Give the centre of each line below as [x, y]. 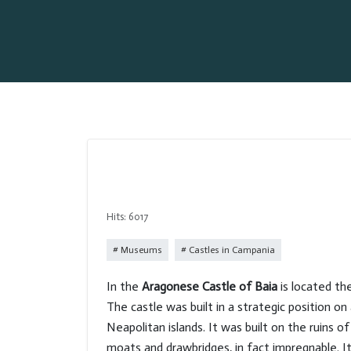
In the [124, 286]
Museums [140, 250]
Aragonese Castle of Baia [211, 286]
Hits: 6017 [127, 217]
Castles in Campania [231, 250]
